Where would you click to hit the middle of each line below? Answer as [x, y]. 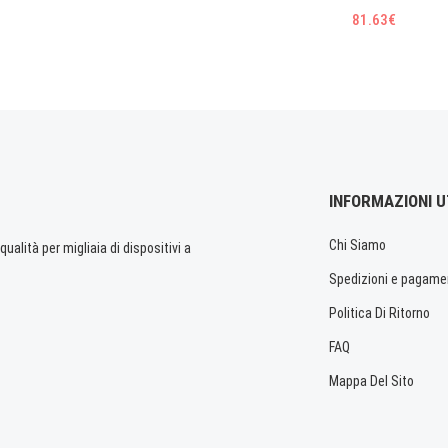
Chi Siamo [357, 244]
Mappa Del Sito [371, 380]
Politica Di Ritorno [379, 312]
